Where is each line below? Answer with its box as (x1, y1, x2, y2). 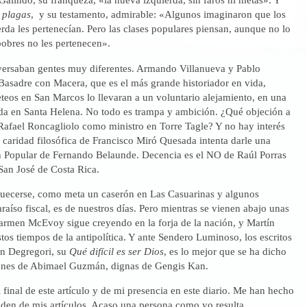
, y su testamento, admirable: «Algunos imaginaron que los (30, 8, 286, 21)
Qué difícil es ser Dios (69, 245, 164, 258)
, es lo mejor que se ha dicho (163, 245, 286, 258)
